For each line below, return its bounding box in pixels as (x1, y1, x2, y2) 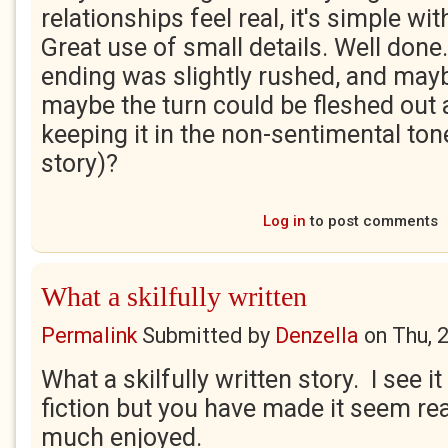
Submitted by (137, 323, 275, 348)
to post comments (305, 212, 438, 230)
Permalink (41, 323, 137, 348)
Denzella (275, 323, 359, 348)
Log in (262, 212, 306, 230)
